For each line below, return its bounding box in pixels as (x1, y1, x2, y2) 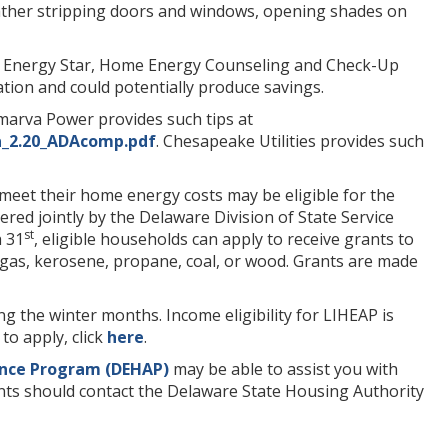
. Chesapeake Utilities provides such (156, 129, 424, 152)
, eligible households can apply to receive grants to (34, 227, 414, 250)
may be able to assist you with (169, 357, 398, 380)
